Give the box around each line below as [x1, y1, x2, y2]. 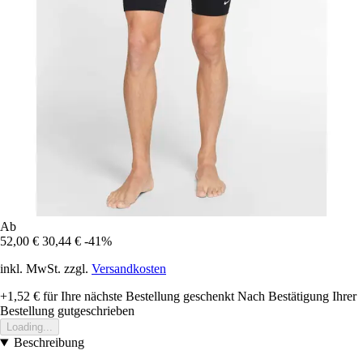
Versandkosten [92, 262, 166, 276]
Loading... [6, 321, 53, 334]
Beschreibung [13, 335, 84, 350]
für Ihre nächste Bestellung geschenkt [40, 289, 234, 304]
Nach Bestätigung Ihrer [237, 289, 357, 304]
